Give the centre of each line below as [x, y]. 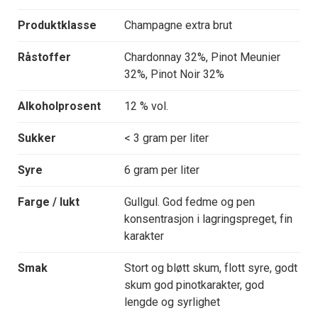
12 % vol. [146, 106]
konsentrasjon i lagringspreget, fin [208, 219]
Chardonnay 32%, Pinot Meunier [202, 57]
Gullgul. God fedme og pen [190, 202]
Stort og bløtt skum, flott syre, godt [211, 268]
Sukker [37, 138]
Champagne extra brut [178, 26]
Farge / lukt [49, 202]
